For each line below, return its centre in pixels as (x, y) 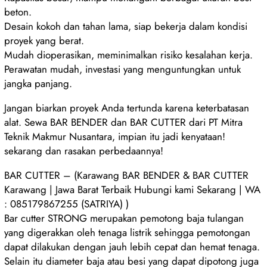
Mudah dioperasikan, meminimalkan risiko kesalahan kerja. (129, 55)
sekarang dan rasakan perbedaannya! (84, 150)
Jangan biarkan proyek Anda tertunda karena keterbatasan (127, 108)
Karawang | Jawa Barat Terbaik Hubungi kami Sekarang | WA (133, 189)
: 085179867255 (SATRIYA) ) (67, 204)
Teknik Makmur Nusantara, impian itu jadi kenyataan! (115, 136)
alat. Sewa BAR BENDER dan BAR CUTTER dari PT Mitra (124, 122)
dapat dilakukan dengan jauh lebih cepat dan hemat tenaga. (132, 246)
